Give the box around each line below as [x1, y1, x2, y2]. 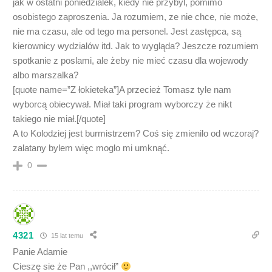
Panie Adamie [13, 246, 67, 257]
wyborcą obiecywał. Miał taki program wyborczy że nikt [13, 99, 232, 109]
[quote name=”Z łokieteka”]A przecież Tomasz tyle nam [13, 84, 231, 95]
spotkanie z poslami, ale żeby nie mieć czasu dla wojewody [13, 55, 248, 66]
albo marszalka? [13, 70, 78, 80]
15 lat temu [49, 231, 83, 239]
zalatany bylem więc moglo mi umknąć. [13, 143, 169, 153]
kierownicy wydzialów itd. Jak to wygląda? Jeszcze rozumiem [13, 41, 259, 51]
